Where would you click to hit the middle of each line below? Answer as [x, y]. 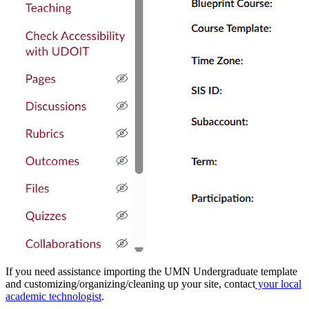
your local [278, 284]
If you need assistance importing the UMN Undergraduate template [151, 271]
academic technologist [53, 296]
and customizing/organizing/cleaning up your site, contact [130, 284]
